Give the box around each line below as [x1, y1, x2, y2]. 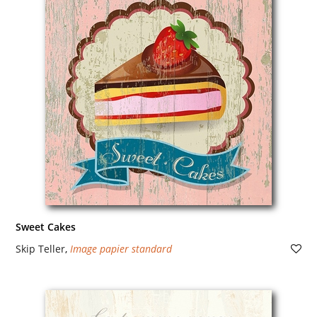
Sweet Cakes [15, 220, 76, 234]
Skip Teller [15, 242, 65, 255]
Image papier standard [69, 242, 172, 255]
